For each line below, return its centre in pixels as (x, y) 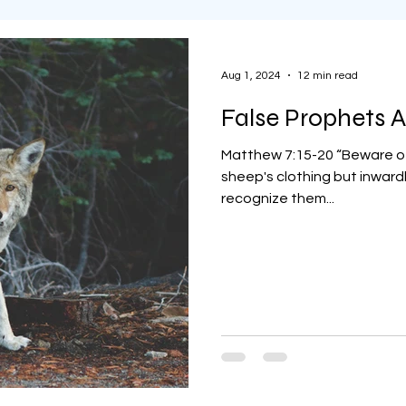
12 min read (328, 75)
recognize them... (278, 198)
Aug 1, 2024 (251, 75)
